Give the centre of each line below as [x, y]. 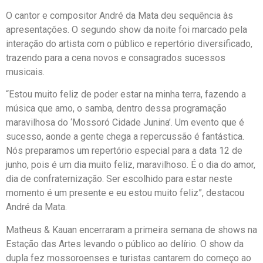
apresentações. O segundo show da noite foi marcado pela [127, 30]
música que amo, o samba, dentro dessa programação [116, 109]
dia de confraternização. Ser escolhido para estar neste [119, 179]
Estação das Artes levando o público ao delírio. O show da [125, 244]
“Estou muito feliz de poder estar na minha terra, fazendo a [126, 95]
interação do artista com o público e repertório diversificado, [129, 44]
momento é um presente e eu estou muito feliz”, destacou [125, 193]
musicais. [25, 72]
